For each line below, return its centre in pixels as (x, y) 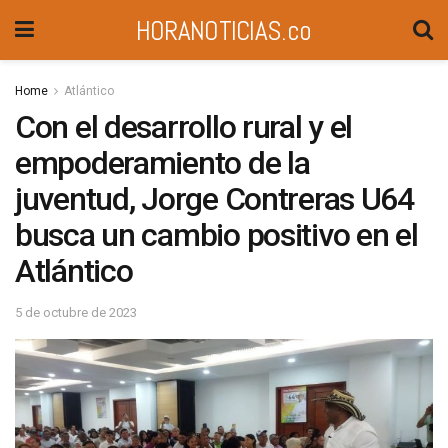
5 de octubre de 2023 (76, 312)
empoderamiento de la (162, 163)
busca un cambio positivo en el (216, 235)
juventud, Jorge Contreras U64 (214, 199)
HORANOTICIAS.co (223, 30)
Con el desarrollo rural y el (184, 127)
